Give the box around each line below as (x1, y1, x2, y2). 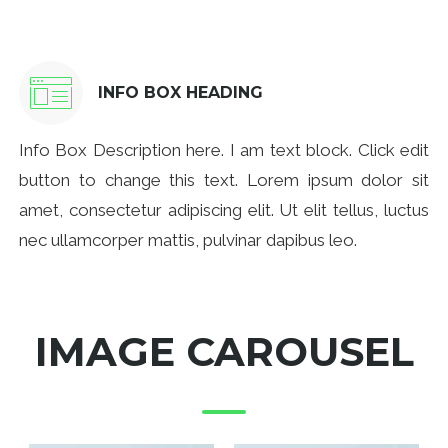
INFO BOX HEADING (98, 83, 263, 103)
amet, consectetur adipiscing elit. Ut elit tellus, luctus (19, 200, 429, 221)
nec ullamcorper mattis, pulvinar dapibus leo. (19, 230, 357, 251)
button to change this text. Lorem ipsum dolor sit (19, 170, 429, 191)
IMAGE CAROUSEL (34, 326, 414, 376)
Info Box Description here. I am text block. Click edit (19, 140, 429, 161)
